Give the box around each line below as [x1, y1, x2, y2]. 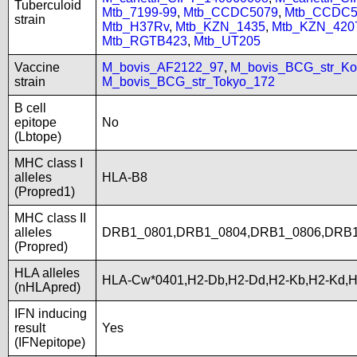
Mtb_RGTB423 [102, 34, 187, 48]
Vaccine [14, 61, 60, 74]
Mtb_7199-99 [102, 6, 177, 19]
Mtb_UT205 [194, 34, 261, 48]
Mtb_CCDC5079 [183, 6, 278, 19]
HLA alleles [14, 266, 80, 280]
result [14, 321, 45, 335]
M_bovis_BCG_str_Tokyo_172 [102, 75, 275, 88]
